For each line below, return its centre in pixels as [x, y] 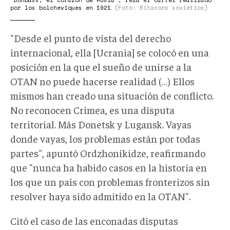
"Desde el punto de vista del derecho [91, 38]
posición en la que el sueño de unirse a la [101, 67]
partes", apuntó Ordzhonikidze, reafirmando [108, 153]
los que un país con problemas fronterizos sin [110, 182]
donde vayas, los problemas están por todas [105, 139]
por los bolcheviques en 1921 [62, 8]
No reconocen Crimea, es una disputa [92, 110]
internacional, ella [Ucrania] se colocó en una [110, 52]
